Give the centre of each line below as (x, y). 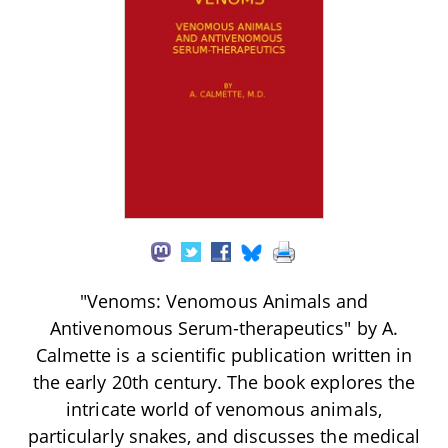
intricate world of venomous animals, (224, 409)
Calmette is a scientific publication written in (224, 355)
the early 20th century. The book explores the (224, 382)
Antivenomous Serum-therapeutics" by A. (224, 328)
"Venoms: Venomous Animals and (224, 301)
